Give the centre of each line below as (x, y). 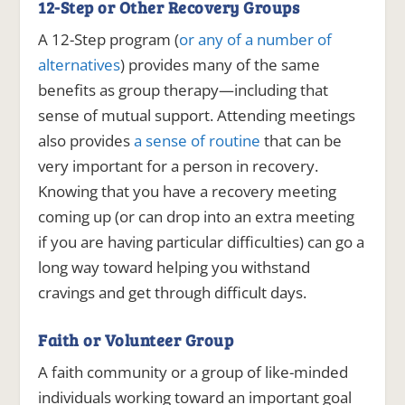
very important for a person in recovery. (179, 165)
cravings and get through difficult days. (173, 292)
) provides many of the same (221, 64)
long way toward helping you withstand (174, 267)
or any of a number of (256, 39)
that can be (301, 140)
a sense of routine (198, 140)
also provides (86, 140)
